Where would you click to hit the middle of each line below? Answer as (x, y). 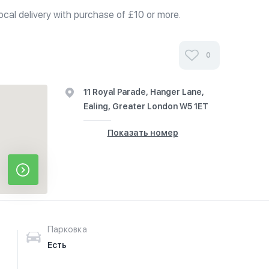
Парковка (67, 229)
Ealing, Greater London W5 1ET (146, 106)
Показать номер (143, 133)
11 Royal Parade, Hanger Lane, (144, 92)
